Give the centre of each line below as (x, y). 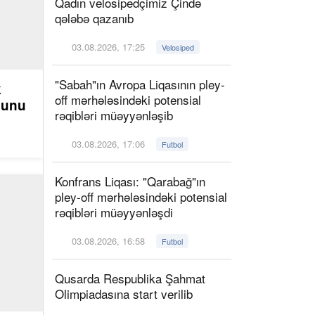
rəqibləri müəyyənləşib (114, 115)
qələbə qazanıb (99, 18)
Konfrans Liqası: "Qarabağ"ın (130, 181)
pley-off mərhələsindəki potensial (141, 197)
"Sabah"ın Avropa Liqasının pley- (140, 84)
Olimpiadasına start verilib (127, 294)
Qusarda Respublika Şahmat (130, 278)
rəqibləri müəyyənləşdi (114, 212)
